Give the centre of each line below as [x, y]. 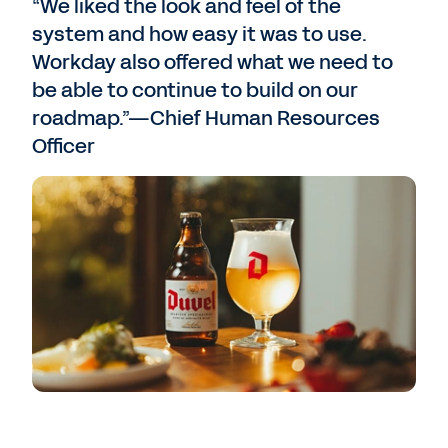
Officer [63, 146]
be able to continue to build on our [195, 90]
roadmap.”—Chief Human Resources [206, 118]
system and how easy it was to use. [199, 34]
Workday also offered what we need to [212, 62]
